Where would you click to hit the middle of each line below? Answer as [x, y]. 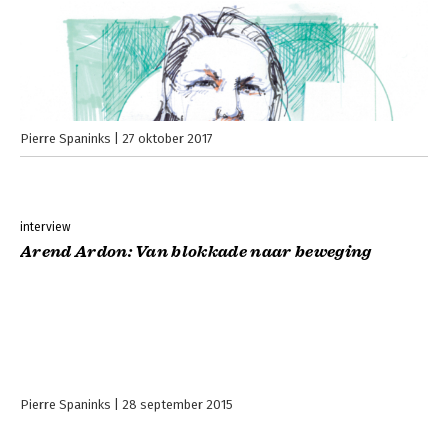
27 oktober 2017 [167, 139]
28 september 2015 [177, 405]
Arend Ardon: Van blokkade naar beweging [196, 252]
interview [45, 227]
